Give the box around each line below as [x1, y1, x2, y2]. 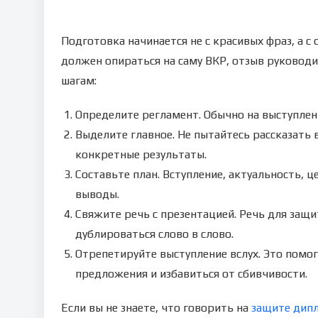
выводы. [75, 187, 119, 201]
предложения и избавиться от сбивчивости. [75, 267, 307, 280]
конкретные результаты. [75, 148, 207, 161]
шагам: [61, 74, 97, 87]
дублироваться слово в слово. [75, 227, 234, 241]
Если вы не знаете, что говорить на [61, 301, 251, 314]
